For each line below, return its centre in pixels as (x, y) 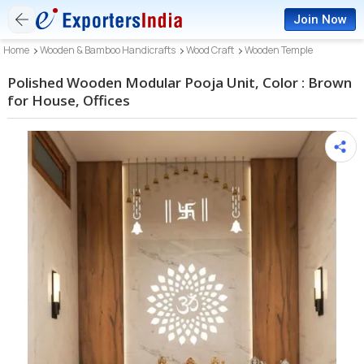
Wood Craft (210, 50)
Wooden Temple (279, 50)
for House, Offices (69, 100)
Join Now (320, 19)
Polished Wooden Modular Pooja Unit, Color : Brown (180, 82)
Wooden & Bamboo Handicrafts (108, 50)
